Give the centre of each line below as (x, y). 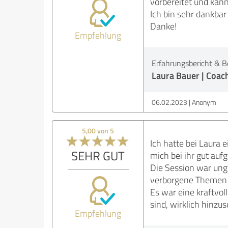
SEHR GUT (98, 155)
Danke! (163, 26)
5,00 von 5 (98, 131)
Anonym (204, 102)
